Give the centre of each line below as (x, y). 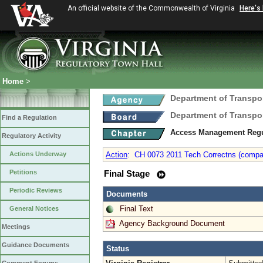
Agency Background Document (172, 223)
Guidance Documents (36, 245)
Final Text (136, 208)
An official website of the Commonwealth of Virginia (152, 8)
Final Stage (128, 174)
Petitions (23, 172)
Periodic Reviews (36, 190)
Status (118, 248)
